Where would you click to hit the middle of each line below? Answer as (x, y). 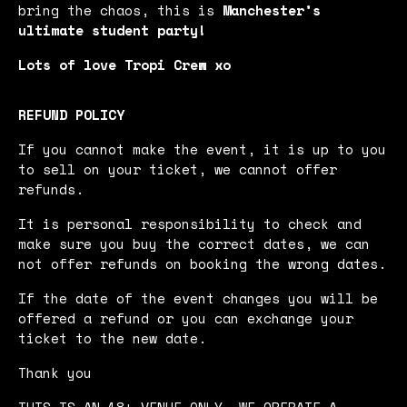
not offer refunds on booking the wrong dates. (202, 263)
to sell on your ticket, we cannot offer (178, 169)
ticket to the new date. (112, 338)
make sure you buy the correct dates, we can (194, 243)
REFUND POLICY (71, 114)
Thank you (55, 372)
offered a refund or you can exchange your (186, 318)
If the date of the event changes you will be (198, 298)
